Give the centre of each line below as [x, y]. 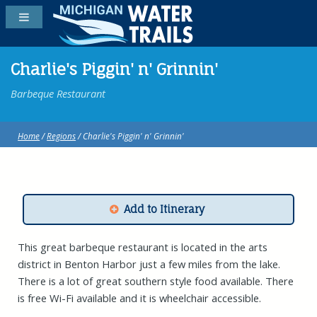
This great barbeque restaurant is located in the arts [143, 247]
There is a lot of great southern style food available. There [156, 281]
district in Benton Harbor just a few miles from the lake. [149, 264]
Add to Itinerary [164, 210]
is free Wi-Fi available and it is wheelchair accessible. [140, 298]
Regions [62, 136]
